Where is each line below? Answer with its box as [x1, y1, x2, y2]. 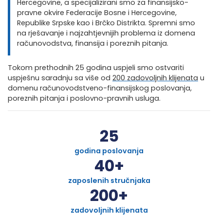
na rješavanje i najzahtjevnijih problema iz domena [17, 28, 196, 38]
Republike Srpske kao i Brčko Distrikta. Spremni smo [17, 18, 196, 28]
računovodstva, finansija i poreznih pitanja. [17, 38, 169, 49]
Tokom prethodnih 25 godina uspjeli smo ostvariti [8, 62, 184, 73]
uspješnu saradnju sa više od [8, 73, 112, 83]
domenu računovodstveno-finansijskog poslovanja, [8, 83, 192, 93]
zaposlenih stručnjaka [68, 176, 150, 186]
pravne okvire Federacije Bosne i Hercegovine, [17, 8, 177, 18]
